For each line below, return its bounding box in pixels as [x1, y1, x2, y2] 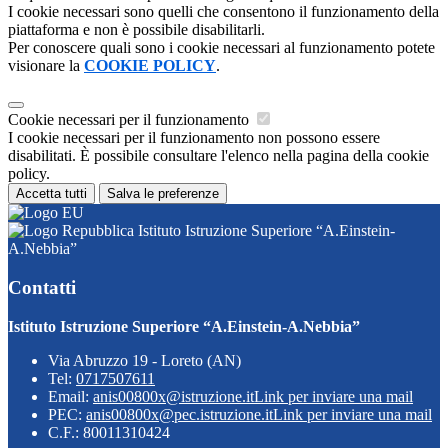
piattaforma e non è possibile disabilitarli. [8, 21, 265, 39]
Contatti [8, 276, 76, 298]
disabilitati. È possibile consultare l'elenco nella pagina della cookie [8, 147, 429, 165]
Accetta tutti [16, 186, 87, 202]
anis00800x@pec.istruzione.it [86, 405, 273, 423]
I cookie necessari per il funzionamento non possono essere [8, 129, 380, 147]
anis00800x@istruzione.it [93, 387, 254, 405]
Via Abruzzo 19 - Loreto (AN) [48, 351, 241, 369]
